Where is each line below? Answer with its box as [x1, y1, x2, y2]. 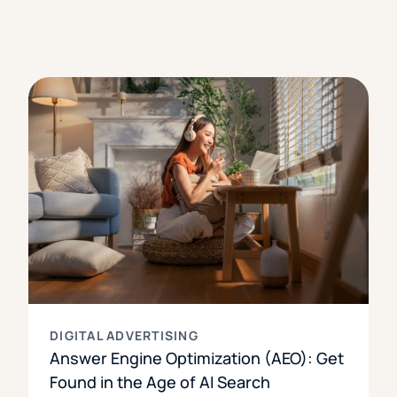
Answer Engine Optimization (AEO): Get [50, 346, 344, 369]
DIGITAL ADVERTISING [50, 326, 198, 344]
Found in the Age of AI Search [50, 370, 270, 393]
